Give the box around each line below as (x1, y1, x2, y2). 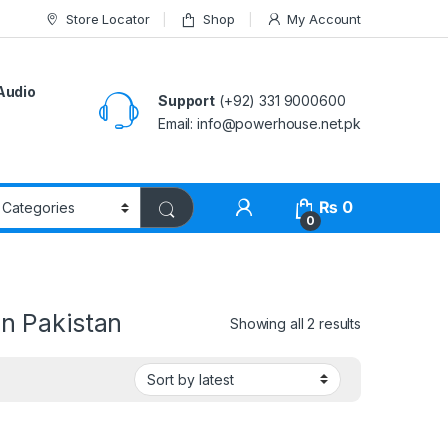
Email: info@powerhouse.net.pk (158, 114, 361, 132)
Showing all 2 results (229, 314, 361, 332)
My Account (287, 10, 361, 27)
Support (158, 91, 216, 109)
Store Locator (66, 10, 150, 27)
